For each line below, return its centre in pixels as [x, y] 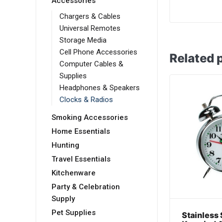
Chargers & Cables [90, 17]
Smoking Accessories [90, 118]
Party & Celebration [86, 187]
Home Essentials [81, 132]
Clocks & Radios [86, 100]
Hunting [65, 145]
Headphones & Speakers [100, 88]
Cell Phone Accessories [98, 52]
